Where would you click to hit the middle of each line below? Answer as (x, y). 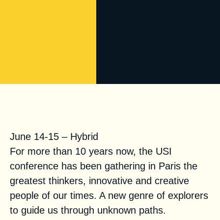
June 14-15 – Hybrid (54, 136)
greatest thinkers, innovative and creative (99, 180)
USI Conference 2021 (77, 113)
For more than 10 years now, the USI (91, 151)
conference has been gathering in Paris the (104, 166)
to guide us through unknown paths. (88, 210)
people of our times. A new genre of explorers (109, 195)
